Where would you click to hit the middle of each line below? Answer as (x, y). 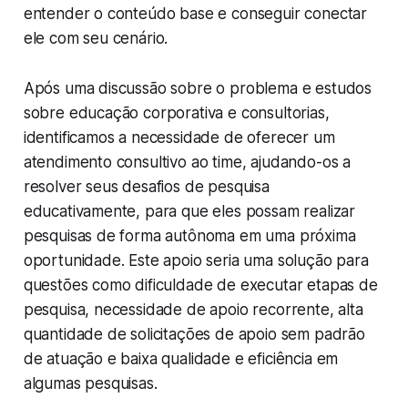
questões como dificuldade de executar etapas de (200, 286)
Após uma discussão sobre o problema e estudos (198, 89)
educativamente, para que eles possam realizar (189, 212)
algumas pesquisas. (90, 384)
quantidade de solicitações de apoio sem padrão (194, 335)
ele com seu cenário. (96, 39)
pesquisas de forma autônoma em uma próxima (189, 236)
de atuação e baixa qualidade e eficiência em (181, 359)
